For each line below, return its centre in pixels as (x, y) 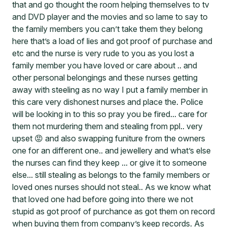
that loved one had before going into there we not (103, 199)
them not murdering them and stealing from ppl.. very (107, 126)
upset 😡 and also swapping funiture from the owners (109, 139)
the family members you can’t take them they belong (107, 29)
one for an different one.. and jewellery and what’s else (111, 151)
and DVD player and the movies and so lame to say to (110, 17)
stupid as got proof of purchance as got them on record (113, 212)
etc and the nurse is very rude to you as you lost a (103, 53)
